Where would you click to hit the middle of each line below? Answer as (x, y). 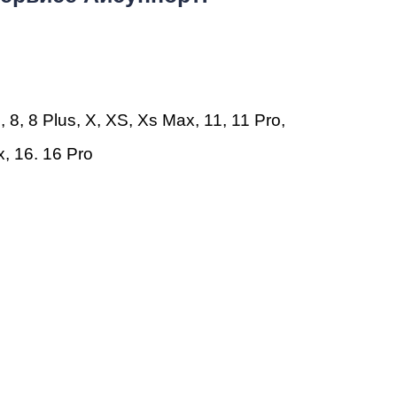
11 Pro (256, 121)
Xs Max (166, 121)
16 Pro (68, 154)
